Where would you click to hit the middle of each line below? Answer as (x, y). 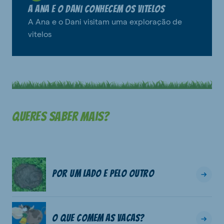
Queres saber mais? (60, 116)
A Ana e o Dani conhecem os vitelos (96, 9)
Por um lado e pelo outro (103, 173)
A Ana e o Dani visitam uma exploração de (105, 21)
